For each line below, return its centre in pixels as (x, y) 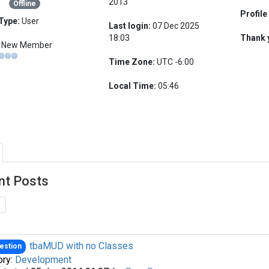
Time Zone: (131, 62)
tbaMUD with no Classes (81, 246)
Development (43, 260)
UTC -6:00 (175, 62)
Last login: (129, 26)
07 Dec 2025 (176, 26)
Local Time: (132, 86)
